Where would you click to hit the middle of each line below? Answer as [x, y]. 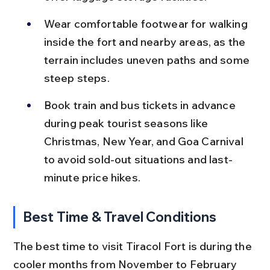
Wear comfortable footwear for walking [147, 24]
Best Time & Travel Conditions [120, 217]
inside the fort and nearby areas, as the [146, 42]
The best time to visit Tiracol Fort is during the [133, 246]
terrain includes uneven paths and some [148, 60]
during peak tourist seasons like [127, 123]
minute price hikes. [92, 177]
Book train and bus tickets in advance [141, 105]
